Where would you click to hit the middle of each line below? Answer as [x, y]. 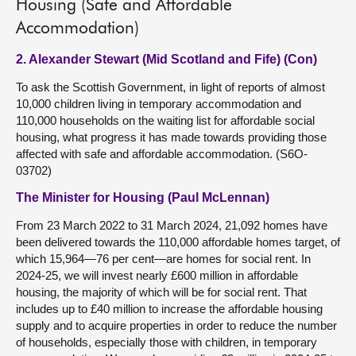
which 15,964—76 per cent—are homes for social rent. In [163, 259]
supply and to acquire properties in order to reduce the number [176, 325]
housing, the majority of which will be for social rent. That [161, 292]
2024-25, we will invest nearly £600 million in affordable [157, 275]
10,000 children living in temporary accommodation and [159, 104]
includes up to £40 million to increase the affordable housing [169, 309]
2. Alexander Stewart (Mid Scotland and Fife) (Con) [166, 59]
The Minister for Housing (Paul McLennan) [143, 197]
